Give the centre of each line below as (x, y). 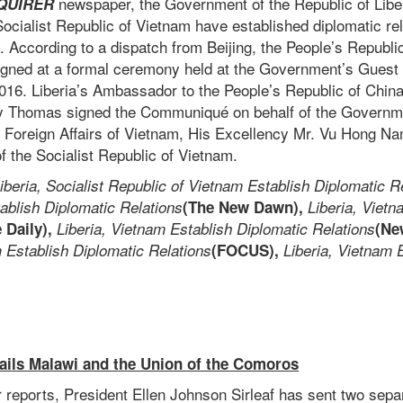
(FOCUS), (247, 251)
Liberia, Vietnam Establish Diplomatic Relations (216, 229)
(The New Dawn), (243, 207)
